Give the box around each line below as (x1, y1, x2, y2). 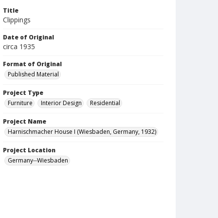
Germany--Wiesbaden (8, 156, 68, 164)
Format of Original (3, 60, 62, 68)
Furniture (8, 99, 33, 107)
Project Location (3, 146, 55, 154)
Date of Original (3, 33, 54, 41)
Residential (90, 99, 120, 107)
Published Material (8, 70, 59, 78)
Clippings (3, 15, 31, 24)
